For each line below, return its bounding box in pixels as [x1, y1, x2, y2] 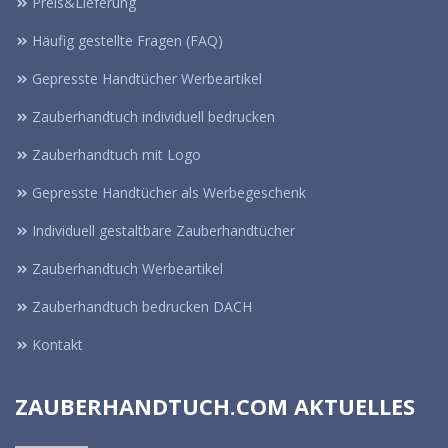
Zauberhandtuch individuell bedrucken [32, 107, 275, 127]
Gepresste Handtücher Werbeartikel [32, 69, 262, 89]
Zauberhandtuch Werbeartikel [32, 259, 223, 279]
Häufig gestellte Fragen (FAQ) [32, 31, 223, 51]
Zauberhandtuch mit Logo [32, 145, 201, 165]
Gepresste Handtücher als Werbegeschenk [32, 183, 306, 203]
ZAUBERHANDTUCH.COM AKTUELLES [15, 391, 415, 422]
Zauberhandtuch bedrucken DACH [32, 297, 252, 317]
